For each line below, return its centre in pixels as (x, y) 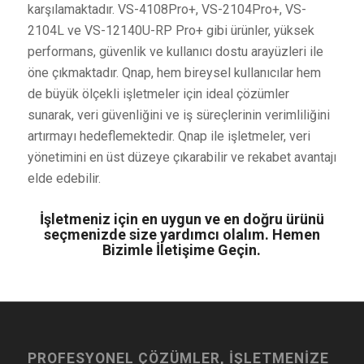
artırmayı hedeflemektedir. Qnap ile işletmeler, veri (169, 136)
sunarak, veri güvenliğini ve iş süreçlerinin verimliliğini (178, 115)
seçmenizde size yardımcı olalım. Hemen (182, 235)
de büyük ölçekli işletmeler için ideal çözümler (158, 94)
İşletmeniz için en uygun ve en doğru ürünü (182, 219)
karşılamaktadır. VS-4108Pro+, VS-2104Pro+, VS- (167, 10)
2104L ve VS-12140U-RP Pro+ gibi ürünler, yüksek (171, 31)
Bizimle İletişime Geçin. (182, 250)
